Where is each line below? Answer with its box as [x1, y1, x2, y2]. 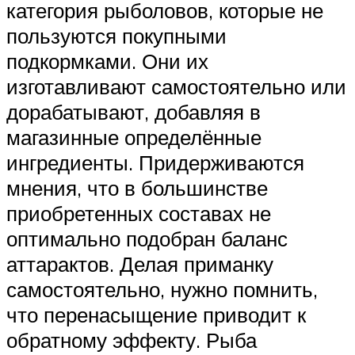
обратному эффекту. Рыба [6, 327, 257, 353]
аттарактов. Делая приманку [6, 251, 273, 277]
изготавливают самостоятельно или [6, 74, 346, 100]
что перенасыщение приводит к [6, 302, 306, 328]
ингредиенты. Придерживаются [6, 150, 304, 176]
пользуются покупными [6, 23, 227, 49]
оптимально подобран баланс [6, 226, 288, 252]
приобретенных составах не [6, 200, 271, 227]
